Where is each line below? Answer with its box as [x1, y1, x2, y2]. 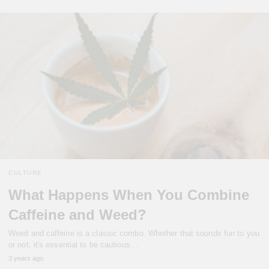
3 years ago [8, 254, 43, 262]
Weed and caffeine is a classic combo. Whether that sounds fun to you [8, 228, 259, 238]
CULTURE [8, 169, 43, 176]
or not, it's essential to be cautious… [8, 240, 138, 249]
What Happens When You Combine [8, 186, 249, 203]
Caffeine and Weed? [8, 206, 147, 223]
